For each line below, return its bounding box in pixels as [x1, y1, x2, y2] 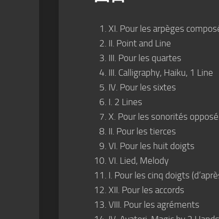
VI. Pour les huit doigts [109, 140, 195, 152]
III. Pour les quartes [109, 52, 181, 64]
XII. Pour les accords [109, 184, 184, 196]
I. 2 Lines [109, 96, 142, 108]
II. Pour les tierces [109, 126, 176, 137]
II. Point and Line [109, 38, 171, 49]
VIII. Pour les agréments [109, 199, 199, 210]
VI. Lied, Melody [109, 155, 169, 166]
